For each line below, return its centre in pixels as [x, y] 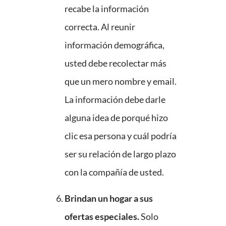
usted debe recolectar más [116, 63]
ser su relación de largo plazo [120, 154]
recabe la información [107, 9]
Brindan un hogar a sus [109, 199]
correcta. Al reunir [100, 27]
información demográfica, [115, 45]
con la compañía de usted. [114, 172]
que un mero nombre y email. [121, 81]
